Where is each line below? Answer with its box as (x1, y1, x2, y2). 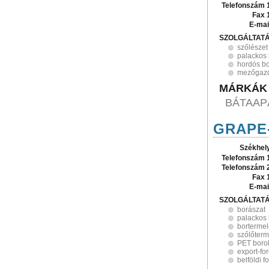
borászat (237, 205, 265, 214)
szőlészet (237, 43, 268, 52)
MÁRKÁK (219, 82, 267, 94)
